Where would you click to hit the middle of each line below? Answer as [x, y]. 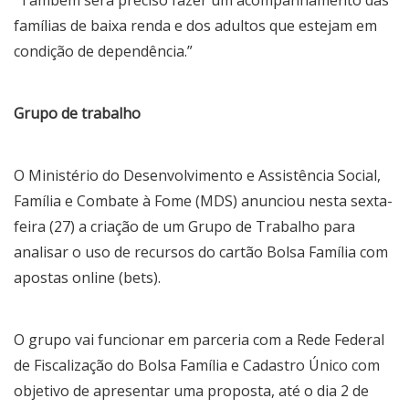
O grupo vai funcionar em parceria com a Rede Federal [199, 339]
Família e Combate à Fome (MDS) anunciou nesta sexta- [203, 200]
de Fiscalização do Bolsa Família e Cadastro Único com [197, 365]
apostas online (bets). [87, 277]
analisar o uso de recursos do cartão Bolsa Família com [201, 252]
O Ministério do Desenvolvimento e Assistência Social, [197, 175]
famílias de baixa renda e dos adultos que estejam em [195, 25]
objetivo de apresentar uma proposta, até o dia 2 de [191, 390]
